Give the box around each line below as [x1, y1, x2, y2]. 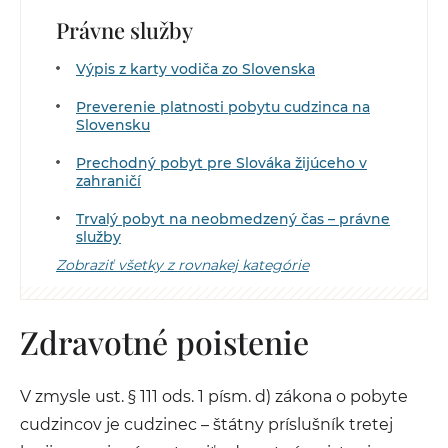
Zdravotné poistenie [20, 320, 317, 363]
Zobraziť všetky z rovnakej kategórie [56, 256, 309, 274]
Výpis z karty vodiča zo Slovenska [76, 60, 315, 78]
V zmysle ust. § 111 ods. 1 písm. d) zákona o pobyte [20, 387, 408, 406]
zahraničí [76, 172, 141, 190]
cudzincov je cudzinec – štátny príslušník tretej [20, 415, 393, 434]
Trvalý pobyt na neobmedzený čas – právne [76, 210, 390, 228]
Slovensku [76, 116, 150, 134]
